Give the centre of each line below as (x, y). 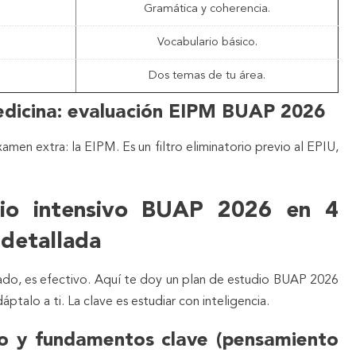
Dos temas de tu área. (207, 75)
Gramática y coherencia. (207, 9)
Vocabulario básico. (207, 42)
